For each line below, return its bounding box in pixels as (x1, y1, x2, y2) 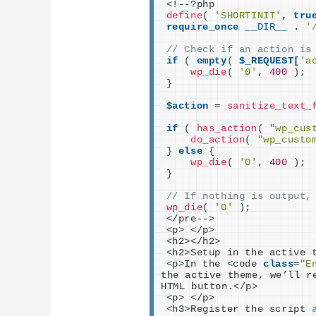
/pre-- (172, 213, 209, 224)
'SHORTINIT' (214, 10, 281, 21)
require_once (166, 21, 239, 32)
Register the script (190, 303, 312, 315)
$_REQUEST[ (238, 55, 300, 66)
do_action (190, 134, 245, 145)
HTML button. (161, 281, 234, 292)
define (166, 10, 203, 21)
